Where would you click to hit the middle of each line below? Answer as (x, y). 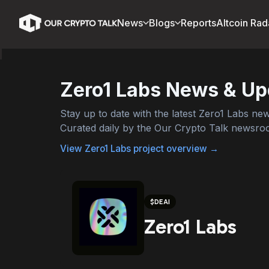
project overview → (175, 149)
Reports (198, 23)
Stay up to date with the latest (129, 113)
